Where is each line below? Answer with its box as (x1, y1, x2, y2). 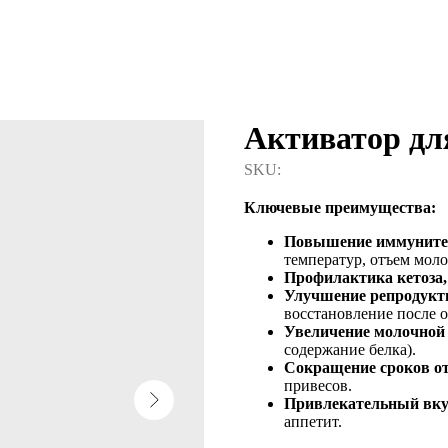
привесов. (284, 377, 352, 394)
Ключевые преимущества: (244, 199, 436, 216)
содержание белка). (284, 341, 416, 358)
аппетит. (284, 413, 342, 430)
